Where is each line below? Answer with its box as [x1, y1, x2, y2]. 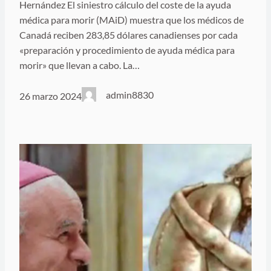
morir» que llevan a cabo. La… [19, 59, 140, 71]
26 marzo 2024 [19, 90, 82, 102]
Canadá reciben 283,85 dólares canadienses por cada [19, 28, 238, 41]
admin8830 [106, 88, 154, 100]
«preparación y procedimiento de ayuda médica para [19, 44, 235, 56]
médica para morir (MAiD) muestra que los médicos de [19, 13, 244, 25]
